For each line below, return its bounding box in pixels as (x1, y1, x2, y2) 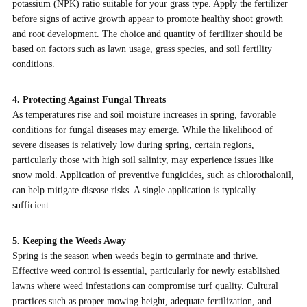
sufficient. (12, 199, 51, 210)
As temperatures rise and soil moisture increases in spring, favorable (12, 109, 276, 120)
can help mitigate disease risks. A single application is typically (12, 184, 256, 195)
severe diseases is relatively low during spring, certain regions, (12, 139, 254, 150)
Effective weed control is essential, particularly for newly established (12, 265, 280, 276)
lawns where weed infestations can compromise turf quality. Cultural (12, 280, 278, 291)
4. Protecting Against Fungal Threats (12, 94, 166, 105)
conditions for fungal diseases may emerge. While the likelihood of (12, 124, 273, 135)
